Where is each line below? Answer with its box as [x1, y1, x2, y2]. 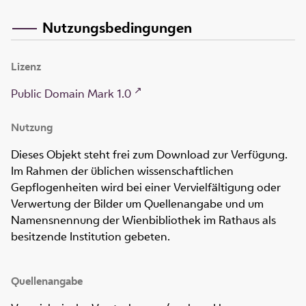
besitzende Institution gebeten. [11, 229, 170, 245]
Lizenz [11, 59, 41, 74]
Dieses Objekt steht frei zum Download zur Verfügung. [11, 147, 288, 163]
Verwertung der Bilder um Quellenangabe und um [11, 196, 264, 212]
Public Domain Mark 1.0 [11, 86, 131, 102]
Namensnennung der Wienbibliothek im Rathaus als [11, 212, 276, 228]
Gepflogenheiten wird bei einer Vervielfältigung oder [11, 180, 281, 195]
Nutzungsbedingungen [42, 17, 192, 37]
